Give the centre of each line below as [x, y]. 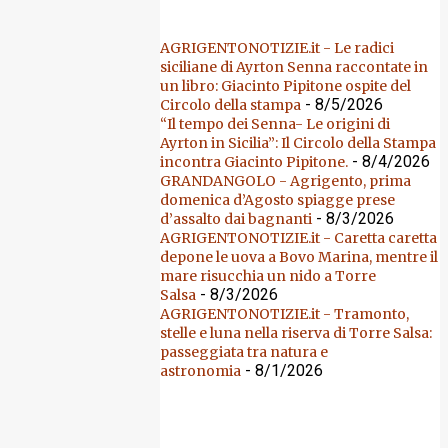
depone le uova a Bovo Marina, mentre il [299, 257]
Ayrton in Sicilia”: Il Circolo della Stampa [298, 143]
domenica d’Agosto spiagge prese [277, 200]
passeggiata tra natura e [244, 352]
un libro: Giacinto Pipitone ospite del [285, 86]
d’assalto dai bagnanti [236, 219]
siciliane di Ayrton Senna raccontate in [294, 67]
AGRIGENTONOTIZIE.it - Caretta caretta [298, 238]
